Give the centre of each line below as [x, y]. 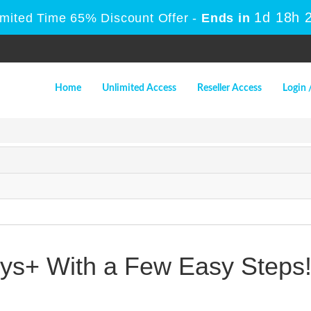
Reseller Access [229, 88]
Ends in [226, 18]
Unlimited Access [139, 88]
